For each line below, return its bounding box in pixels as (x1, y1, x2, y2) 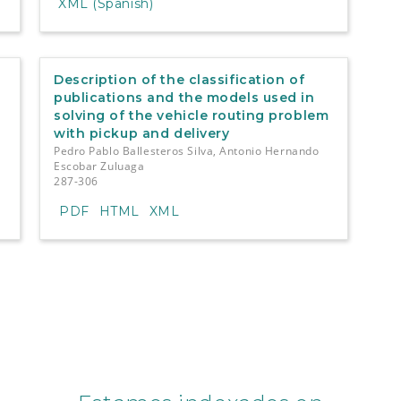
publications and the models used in (53, 89, 315, 106)
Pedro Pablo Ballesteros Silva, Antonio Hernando (53, 142, 320, 158)
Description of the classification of (53, 71, 305, 88)
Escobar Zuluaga (53, 158, 145, 174)
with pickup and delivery (53, 124, 230, 141)
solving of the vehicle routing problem (53, 107, 329, 124)
